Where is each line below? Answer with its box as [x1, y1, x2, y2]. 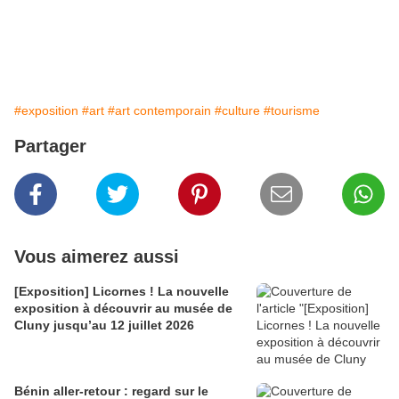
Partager [14, 136, 86, 157]
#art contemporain [108, 103, 211, 118]
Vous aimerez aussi [14, 247, 179, 267]
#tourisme [264, 103, 320, 118]
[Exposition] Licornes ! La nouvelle [14, 284, 229, 299]
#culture [215, 103, 260, 118]
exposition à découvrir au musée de [14, 301, 232, 316]
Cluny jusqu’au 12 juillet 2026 [14, 318, 194, 333]
